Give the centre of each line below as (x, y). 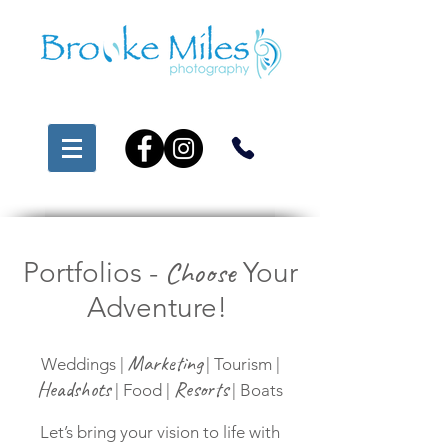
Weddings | (84, 364)
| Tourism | (240, 364)
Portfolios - (93, 272)
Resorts (201, 389)
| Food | (142, 390)
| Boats (255, 390)
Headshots (74, 389)
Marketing (164, 363)
